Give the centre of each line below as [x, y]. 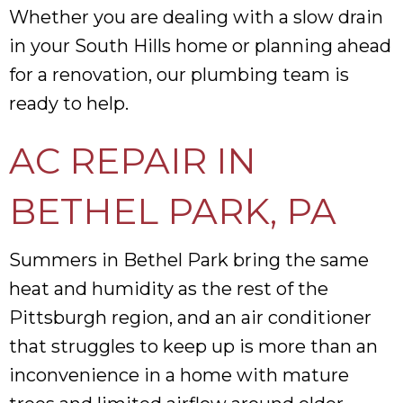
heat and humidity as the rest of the [169, 288]
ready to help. [69, 103]
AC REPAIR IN [133, 160]
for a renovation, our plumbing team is [179, 74]
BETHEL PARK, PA [173, 210]
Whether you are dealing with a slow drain [196, 17]
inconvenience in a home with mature [179, 375]
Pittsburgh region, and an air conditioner [190, 317]
